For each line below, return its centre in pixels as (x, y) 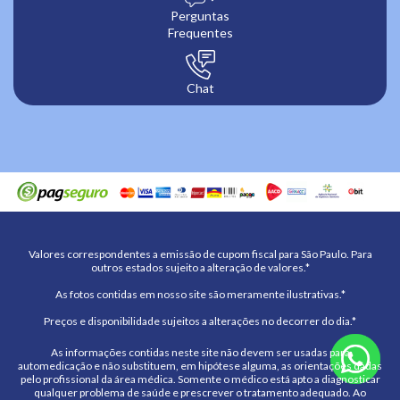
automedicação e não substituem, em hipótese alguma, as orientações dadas (200, 365)
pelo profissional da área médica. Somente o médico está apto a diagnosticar (200, 379)
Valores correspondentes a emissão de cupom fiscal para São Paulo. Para (200, 254)
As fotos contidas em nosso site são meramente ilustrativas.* (200, 294)
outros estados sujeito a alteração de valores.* (200, 267)
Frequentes (200, 33)
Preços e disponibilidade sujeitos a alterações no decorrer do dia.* (200, 321)
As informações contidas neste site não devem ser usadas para (200, 352)
